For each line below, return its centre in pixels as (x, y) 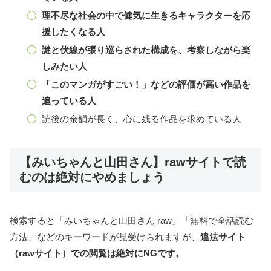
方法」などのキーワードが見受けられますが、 (105, 237)
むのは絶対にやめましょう (92, 178)
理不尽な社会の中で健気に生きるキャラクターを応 (146, 16)
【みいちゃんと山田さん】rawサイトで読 (133, 162)
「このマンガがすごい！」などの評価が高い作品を (146, 85)
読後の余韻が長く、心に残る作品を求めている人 (142, 119)
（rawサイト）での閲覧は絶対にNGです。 (97, 253)
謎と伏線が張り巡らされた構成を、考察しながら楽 (146, 50)
